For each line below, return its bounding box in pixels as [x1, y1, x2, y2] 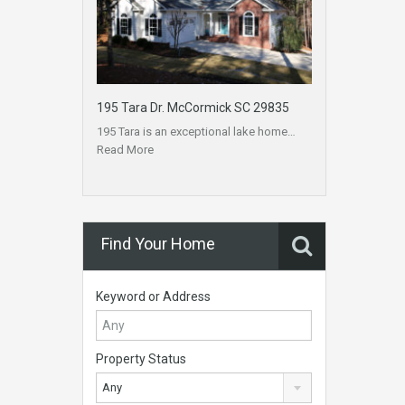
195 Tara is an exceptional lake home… [97, 125, 296, 139]
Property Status [96, 352, 186, 367]
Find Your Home [101, 234, 215, 254]
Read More [97, 143, 154, 157]
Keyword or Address [96, 289, 211, 305]
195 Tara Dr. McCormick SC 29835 [97, 100, 289, 116]
